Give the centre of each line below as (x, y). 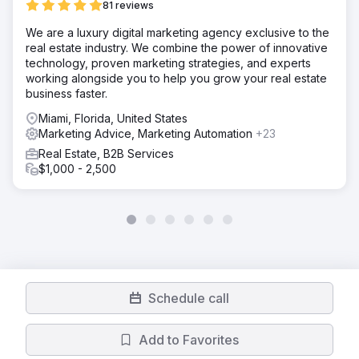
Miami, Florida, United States (113, 118)
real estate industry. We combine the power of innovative (177, 48)
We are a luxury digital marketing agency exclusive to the (177, 32)
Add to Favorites (189, 340)
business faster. (67, 93)
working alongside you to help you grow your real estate (176, 78)
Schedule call (189, 298)
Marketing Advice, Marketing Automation (147, 133)
